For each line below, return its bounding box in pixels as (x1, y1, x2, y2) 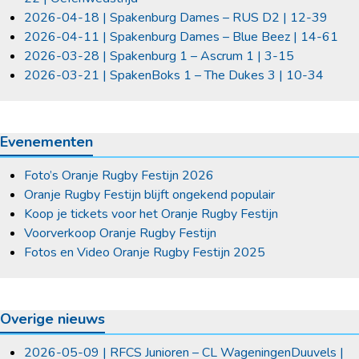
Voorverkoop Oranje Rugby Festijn (24, 224, 216, 243)
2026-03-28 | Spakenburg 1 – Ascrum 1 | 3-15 (24, 47, 294, 66)
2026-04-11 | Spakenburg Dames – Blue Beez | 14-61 (24, 28, 338, 46)
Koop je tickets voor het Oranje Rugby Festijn (24, 205, 278, 224)
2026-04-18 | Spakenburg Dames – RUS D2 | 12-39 (24, 9, 328, 27)
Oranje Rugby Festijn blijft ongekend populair (24, 186, 275, 204)
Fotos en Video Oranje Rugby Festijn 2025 (24, 244, 265, 262)
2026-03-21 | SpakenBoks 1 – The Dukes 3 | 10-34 (24, 67, 324, 85)
